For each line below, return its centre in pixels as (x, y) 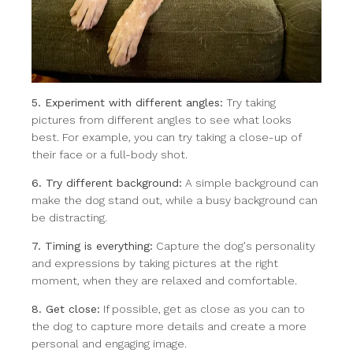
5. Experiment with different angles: (127, 102)
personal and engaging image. (109, 344)
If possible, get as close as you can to (203, 309)
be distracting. (69, 217)
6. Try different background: (107, 183)
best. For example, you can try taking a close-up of (166, 137)
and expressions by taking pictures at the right (155, 263)
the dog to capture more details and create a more (169, 326)
